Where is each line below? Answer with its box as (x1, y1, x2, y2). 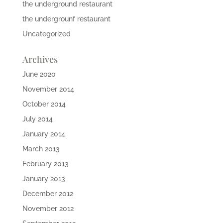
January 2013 (22, 174, 65, 183)
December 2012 (22, 189, 73, 198)
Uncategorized (22, 29, 71, 38)
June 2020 (22, 70, 56, 78)
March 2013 (22, 144, 60, 153)
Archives (22, 53, 58, 65)
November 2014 (22, 85, 74, 93)
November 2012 (22, 204, 74, 213)
